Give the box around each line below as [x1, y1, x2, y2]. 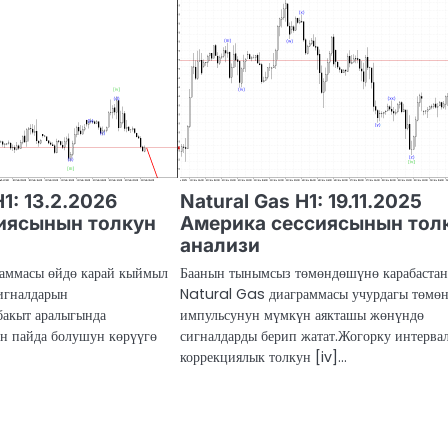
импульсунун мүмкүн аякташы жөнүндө [180, 305, 425, 326]
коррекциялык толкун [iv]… [180, 347, 348, 368]
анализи [180, 234, 261, 258]
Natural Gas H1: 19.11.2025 [180, 190, 423, 214]
